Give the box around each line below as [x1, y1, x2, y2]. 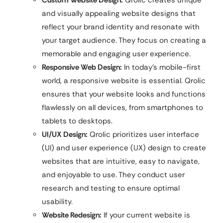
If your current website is [102, 210, 190, 221]
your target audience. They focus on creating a [42, 35, 206, 46]
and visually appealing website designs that [42, 8, 196, 19]
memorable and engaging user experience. [42, 49, 191, 59]
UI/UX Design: [42, 129, 88, 140]
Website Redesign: [42, 210, 102, 221]
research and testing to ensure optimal [42, 183, 180, 194]
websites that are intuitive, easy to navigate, [42, 156, 200, 167]
